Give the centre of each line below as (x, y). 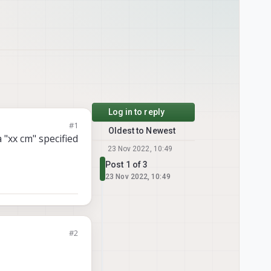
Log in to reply (136, 112)
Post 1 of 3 (127, 165)
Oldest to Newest (142, 131)
